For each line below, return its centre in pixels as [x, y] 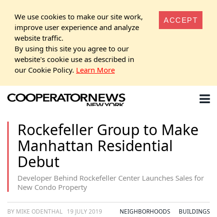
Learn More [95, 70]
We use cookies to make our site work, [79, 16]
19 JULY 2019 [85, 211]
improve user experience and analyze [77, 27]
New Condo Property [52, 187]
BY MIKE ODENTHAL [36, 211]
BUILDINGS [194, 211]
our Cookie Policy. [45, 70]
